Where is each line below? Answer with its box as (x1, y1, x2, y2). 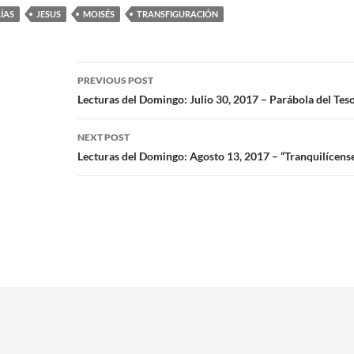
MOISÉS (83, 9, 115, 19)
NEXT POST (77, 131, 130, 143)
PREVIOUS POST (77, 74, 153, 86)
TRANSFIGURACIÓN (137, 9, 218, 19)
